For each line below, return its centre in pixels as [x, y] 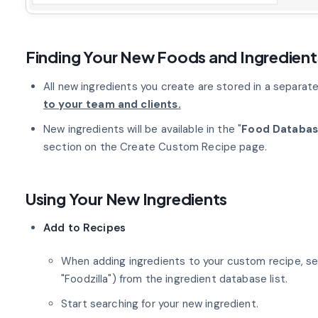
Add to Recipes [84, 227]
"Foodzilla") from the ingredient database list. [174, 279]
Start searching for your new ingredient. [159, 304]
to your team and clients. [112, 104]
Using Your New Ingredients [126, 198]
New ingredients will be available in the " [142, 129]
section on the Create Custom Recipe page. [155, 147]
